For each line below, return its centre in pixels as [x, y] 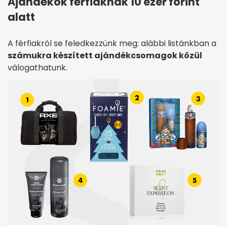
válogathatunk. [37, 68]
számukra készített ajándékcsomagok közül [105, 56]
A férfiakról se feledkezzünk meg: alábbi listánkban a [112, 44]
